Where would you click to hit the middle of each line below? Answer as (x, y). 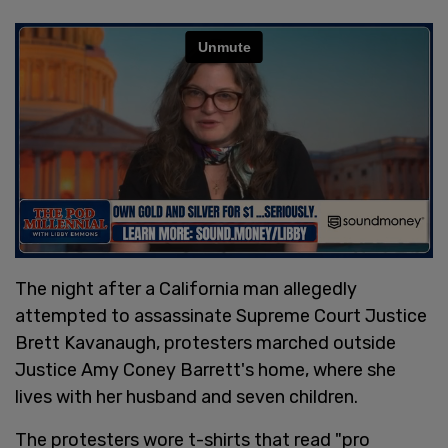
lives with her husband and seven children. (186, 396)
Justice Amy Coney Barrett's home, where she (205, 369)
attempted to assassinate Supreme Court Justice (221, 315)
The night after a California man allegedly (186, 288)
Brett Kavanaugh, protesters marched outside (205, 342)
